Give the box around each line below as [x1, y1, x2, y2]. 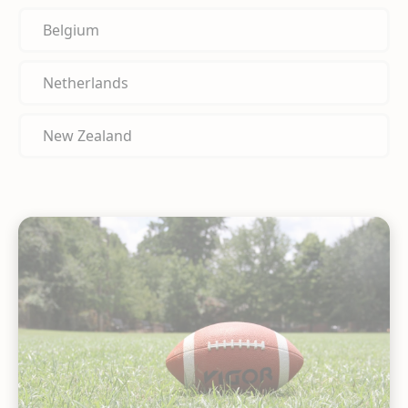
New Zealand [43, 125, 132, 146]
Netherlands [43, 72, 128, 93]
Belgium [43, 19, 99, 40]
